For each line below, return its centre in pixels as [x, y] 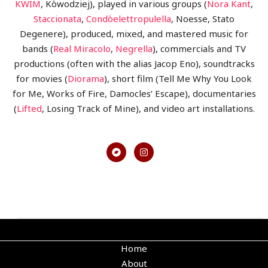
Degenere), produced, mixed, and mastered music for [134, 34]
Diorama [86, 79]
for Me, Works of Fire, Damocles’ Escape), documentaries [134, 94]
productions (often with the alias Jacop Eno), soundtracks [134, 64]
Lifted [29, 109]
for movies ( [42, 79]
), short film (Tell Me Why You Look [178, 79]
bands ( [38, 49]
